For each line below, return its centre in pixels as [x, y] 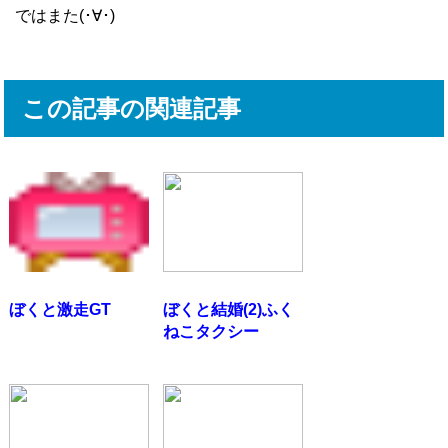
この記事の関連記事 [132, 109]
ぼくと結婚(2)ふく [229, 310]
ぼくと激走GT [60, 310]
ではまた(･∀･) [65, 16]
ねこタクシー [211, 332]
